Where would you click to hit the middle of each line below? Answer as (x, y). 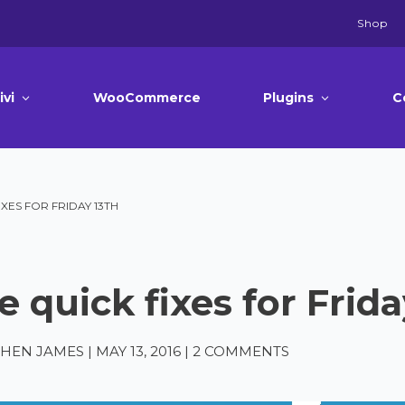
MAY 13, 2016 (138, 351)
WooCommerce (147, 98)
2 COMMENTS (240, 351)
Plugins (288, 98)
